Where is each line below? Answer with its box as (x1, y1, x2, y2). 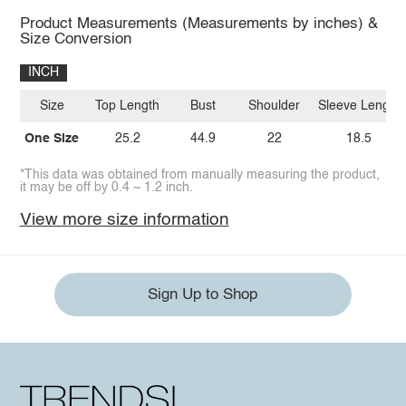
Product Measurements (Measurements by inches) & (19, 15, 378, 32)
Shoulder (248, 100, 301, 113)
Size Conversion (19, 31, 131, 47)
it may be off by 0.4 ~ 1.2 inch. (19, 181, 193, 195)
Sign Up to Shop (148, 286, 258, 303)
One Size (24, 131, 80, 145)
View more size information (19, 211, 229, 229)
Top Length (95, 100, 160, 113)
